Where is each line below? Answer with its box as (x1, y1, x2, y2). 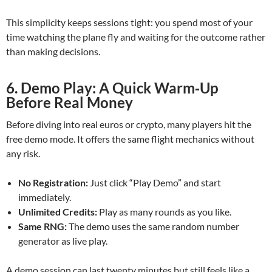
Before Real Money (6, 93, 133, 111)
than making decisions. (6, 46, 100, 57)
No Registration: (18, 177, 88, 188)
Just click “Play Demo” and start (88, 177, 221, 188)
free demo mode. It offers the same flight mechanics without (6, 133, 254, 144)
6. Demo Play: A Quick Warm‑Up (6, 79, 219, 97)
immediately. (18, 191, 71, 203)
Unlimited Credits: (18, 206, 97, 217)
